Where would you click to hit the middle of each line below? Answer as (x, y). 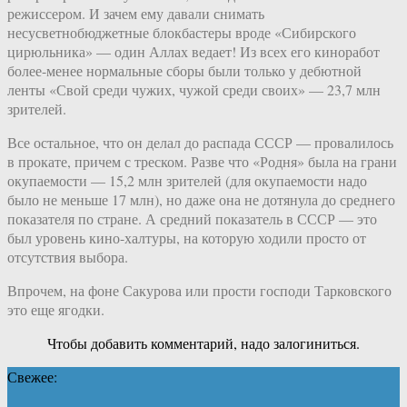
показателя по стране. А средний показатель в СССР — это (192, 218)
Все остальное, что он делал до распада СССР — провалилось (200, 142)
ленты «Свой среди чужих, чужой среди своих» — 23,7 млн (194, 89)
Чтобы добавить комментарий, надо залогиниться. (203, 342)
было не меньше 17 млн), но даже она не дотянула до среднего (201, 199)
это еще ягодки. (56, 309)
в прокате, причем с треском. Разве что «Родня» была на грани (202, 161)
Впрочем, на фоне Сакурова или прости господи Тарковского (199, 290)
